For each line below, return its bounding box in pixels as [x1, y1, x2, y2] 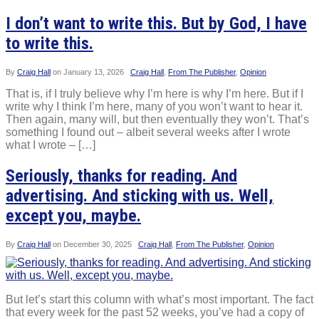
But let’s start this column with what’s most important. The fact [6, 293, 313, 305]
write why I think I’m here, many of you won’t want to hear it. [6, 100, 303, 113]
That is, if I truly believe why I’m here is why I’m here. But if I [6, 87, 303, 100]
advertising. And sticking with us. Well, [6, 185, 273, 206]
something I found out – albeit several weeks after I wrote [6, 125, 291, 138]
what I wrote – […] [6, 138, 95, 151]
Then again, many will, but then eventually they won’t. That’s [6, 113, 309, 125]
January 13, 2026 [63, 67, 124, 76]
